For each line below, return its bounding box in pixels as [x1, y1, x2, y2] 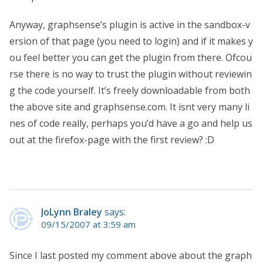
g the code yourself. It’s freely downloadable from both [9, 83, 250, 97]
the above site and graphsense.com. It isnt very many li [9, 100, 249, 113]
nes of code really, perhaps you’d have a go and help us [9, 116, 252, 130]
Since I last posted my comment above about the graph [9, 248, 252, 262]
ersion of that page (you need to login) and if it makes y [9, 34, 253, 48]
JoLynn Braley [41, 205, 102, 218]
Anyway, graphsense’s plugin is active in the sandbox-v [9, 18, 250, 31]
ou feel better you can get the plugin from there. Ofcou [9, 50, 252, 64]
